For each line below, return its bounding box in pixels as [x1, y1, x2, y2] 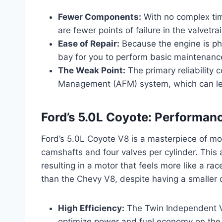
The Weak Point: [58, 65, 125, 76]
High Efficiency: [58, 203, 124, 214]
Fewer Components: [58, 12, 141, 22]
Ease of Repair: [58, 39, 119, 49]
